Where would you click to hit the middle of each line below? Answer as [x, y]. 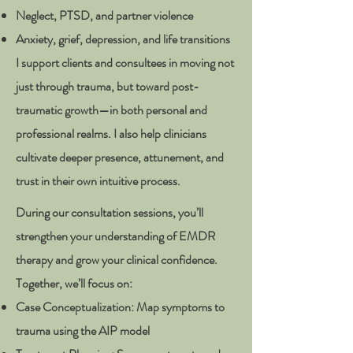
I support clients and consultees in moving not [125, 63]
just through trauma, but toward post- [108, 86]
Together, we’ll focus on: [74, 283]
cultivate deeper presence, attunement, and [120, 157]
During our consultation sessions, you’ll [110, 212]
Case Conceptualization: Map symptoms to [120, 307]
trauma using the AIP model [83, 331]
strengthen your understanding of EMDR [115, 236]
